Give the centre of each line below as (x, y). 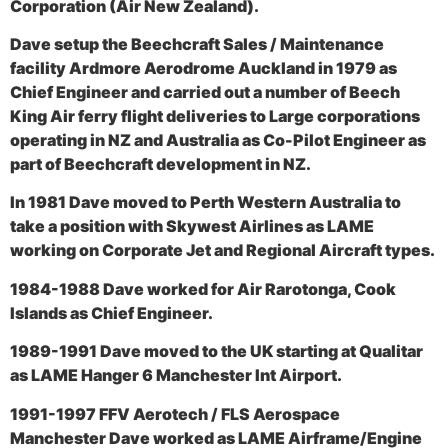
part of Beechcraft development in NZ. (160, 164)
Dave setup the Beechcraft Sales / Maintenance (197, 44)
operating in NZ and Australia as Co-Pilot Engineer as (218, 140)
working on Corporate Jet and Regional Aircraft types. (222, 250)
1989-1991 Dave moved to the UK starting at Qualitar (216, 351)
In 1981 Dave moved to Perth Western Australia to (205, 202)
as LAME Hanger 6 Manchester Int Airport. (176, 375)
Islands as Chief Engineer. (111, 312)
